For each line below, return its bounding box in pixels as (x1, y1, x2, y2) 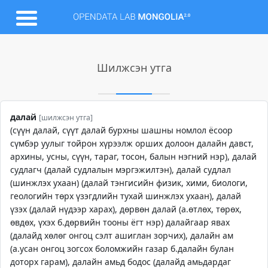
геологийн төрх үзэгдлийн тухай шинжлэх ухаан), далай (10, 190, 241, 202)
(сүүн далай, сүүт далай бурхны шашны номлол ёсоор (10, 124, 233, 136)
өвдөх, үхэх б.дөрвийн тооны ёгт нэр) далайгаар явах (10, 217, 230, 228)
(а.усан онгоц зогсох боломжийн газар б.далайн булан (10, 243, 234, 254)
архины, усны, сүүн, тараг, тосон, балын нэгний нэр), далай (10, 151, 257, 162)
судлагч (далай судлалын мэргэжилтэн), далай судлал (10, 164, 231, 175)
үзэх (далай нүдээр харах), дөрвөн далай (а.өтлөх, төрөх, (10, 203, 242, 215)
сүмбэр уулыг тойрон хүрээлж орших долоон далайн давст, (10, 138, 254, 149)
